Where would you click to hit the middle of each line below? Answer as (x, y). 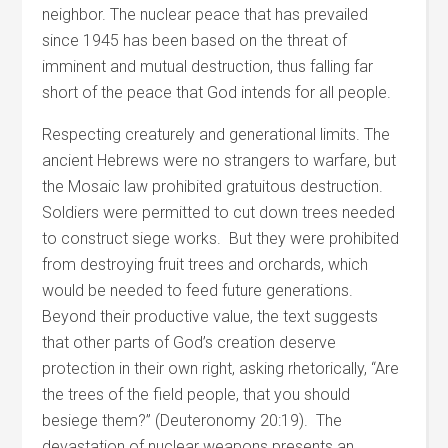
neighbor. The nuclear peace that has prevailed (205, 14)
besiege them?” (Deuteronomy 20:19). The (192, 420)
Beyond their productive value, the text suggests (210, 316)
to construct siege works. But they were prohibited (221, 238)
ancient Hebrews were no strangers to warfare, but (219, 160)
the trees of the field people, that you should (196, 394)
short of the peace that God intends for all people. (217, 92)
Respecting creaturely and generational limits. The (216, 134)
